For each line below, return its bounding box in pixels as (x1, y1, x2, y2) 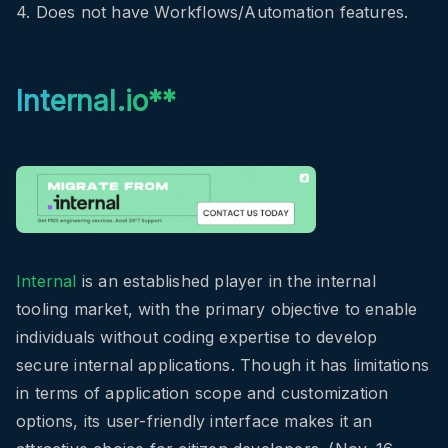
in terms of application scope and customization (16, 383, 389, 404)
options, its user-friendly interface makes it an (16, 411, 373, 432)
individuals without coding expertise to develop (16, 327, 378, 348)
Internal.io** (16, 84, 177, 119)
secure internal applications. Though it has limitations (16, 355, 430, 376)
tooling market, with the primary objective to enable (16, 299, 418, 320)
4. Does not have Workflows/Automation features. (16, 2, 409, 23)
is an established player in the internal (76, 271, 376, 292)
